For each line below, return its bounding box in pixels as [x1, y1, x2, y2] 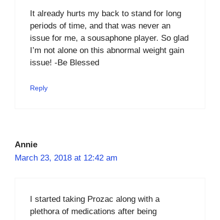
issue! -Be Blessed [30, 58, 99, 67]
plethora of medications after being [30, 207, 157, 216]
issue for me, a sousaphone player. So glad [30, 33, 189, 43]
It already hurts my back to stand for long [30, 9, 181, 18]
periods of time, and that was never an [30, 21, 170, 30]
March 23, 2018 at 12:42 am [15, 153, 117, 163]
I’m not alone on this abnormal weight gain [30, 46, 184, 55]
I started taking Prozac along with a [30, 194, 160, 204]
